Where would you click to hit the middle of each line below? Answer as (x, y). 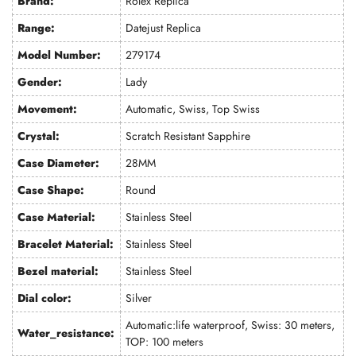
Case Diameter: (59, 163)
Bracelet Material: (66, 244)
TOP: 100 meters (165, 342)
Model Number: (60, 55)
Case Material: (57, 217)
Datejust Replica (164, 28)
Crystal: (39, 136)
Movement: (48, 109)
